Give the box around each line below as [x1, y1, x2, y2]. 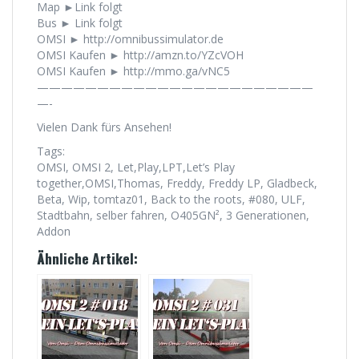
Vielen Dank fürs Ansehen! [37, 119, 171, 135]
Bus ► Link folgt [37, 15, 123, 31]
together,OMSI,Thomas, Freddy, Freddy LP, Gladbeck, [37, 175, 317, 192]
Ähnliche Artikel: [37, 248, 138, 269]
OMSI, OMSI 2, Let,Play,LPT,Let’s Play [37, 159, 235, 175]
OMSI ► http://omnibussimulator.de [37, 31, 224, 47]
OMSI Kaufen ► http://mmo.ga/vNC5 [37, 63, 230, 79]
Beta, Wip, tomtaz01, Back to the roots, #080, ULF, [37, 192, 305, 208]
